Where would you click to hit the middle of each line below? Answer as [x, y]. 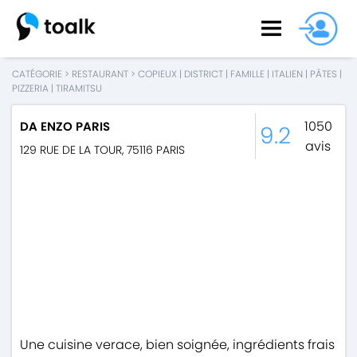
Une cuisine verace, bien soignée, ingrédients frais [177, 344]
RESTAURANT [100, 73]
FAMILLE [247, 73]
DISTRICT [204, 73]
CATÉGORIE [37, 73]
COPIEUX [157, 73]
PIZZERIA [30, 88]
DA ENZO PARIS [65, 126]
